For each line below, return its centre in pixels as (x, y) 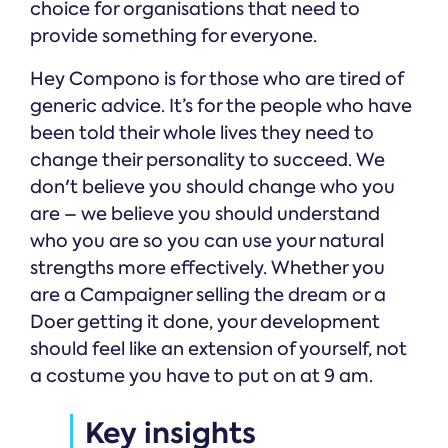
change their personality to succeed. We (207, 160)
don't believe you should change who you (212, 187)
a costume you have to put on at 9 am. (201, 376)
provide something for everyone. (173, 36)
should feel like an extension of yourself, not (218, 349)
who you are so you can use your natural (207, 241)
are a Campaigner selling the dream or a (208, 295)
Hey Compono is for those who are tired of (216, 79)
